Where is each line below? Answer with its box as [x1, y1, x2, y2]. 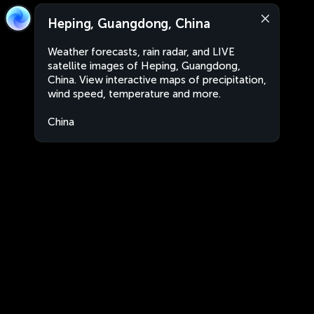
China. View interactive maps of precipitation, [48, 74, 266, 86]
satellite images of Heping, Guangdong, [48, 60, 240, 72]
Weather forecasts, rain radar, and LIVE [48, 46, 235, 58]
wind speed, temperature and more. [48, 88, 221, 100]
